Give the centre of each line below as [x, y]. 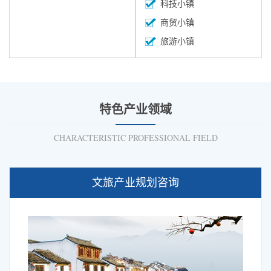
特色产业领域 [135, 109]
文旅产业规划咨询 [135, 183]
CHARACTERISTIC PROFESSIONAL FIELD [135, 138]
